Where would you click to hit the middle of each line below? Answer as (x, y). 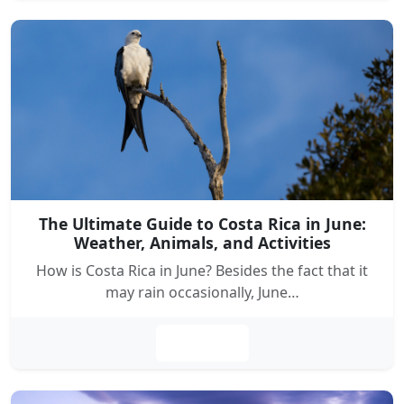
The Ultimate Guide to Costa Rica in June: (202, 224)
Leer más (202, 343)
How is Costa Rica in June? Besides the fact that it (202, 271)
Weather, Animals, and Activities (202, 243)
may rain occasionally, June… (202, 292)
